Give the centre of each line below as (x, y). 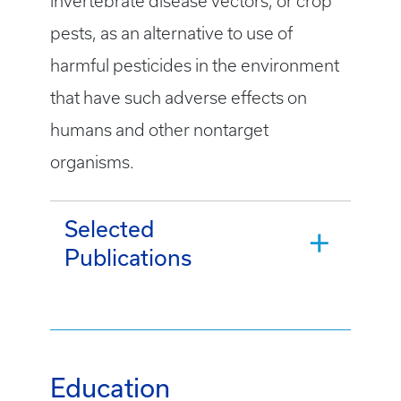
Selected (109, 229)
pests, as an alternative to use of (171, 34)
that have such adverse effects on (179, 98)
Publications (128, 258)
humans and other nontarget (159, 130)
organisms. (92, 162)
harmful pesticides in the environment (195, 66)
